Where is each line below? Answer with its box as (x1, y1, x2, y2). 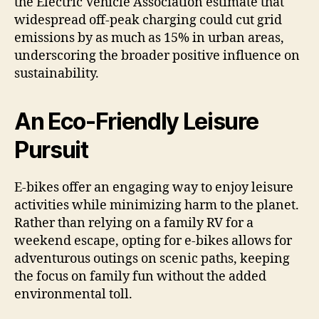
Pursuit (14, 136, 88, 164)
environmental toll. (14, 286, 132, 303)
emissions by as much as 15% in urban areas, (14, 30, 284, 47)
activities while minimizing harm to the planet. (14, 197, 299, 214)
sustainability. (14, 66, 99, 83)
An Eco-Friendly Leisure (14, 108, 258, 136)
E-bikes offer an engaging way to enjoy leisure (14, 179, 293, 197)
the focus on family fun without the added (14, 268, 266, 286)
